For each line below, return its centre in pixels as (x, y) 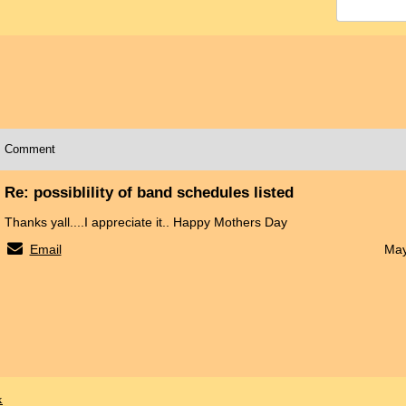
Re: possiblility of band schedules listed (149, 192)
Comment (30, 149)
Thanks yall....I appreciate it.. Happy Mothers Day (146, 222)
